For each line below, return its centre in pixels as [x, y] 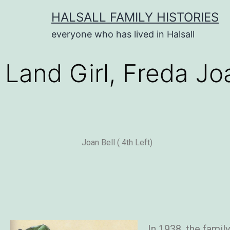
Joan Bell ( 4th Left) [117, 142]
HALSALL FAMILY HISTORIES [135, 17]
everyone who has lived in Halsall [123, 34]
